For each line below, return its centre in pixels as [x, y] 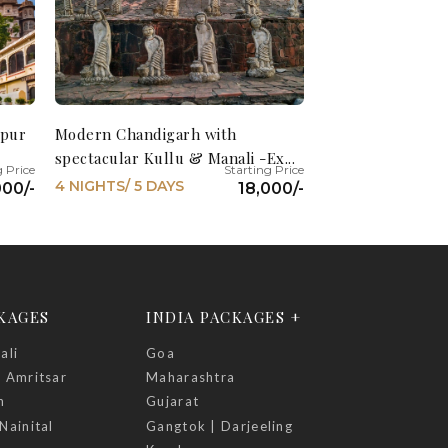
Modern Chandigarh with [145, 133]
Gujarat [173, 401]
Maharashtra [191, 377]
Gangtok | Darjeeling [220, 425]
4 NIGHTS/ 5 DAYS [119, 185]
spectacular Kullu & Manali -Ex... [175, 157]
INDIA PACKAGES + [224, 316]
